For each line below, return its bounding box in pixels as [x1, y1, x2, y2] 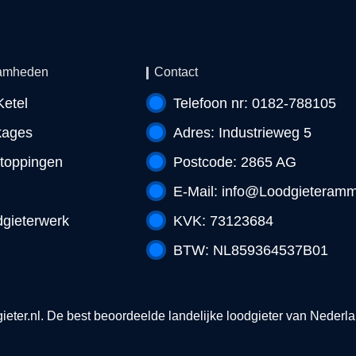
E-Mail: [173, 184, 222, 199]
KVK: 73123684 [173, 213, 274, 229]
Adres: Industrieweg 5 [173, 125, 312, 141]
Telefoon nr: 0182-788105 [173, 95, 337, 111]
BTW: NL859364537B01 [173, 242, 329, 258]
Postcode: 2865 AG [173, 154, 297, 170]
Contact [154, 65, 199, 79]
